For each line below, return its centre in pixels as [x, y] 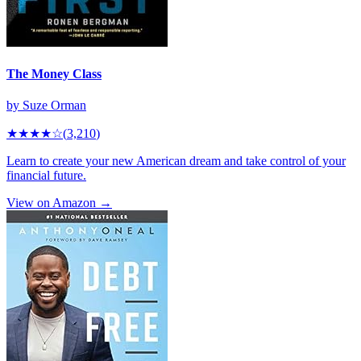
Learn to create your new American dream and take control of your [176, 161]
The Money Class [54, 73]
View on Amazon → [59, 203]
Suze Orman [54, 106]
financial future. [46, 176]
